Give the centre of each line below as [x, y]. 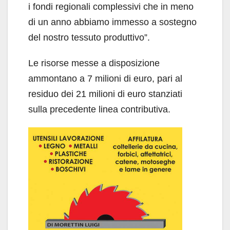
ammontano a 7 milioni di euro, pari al [105, 79]
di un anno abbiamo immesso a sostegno [112, 22]
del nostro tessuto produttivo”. [89, 38]
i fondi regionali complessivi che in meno [111, 7]
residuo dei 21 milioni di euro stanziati [105, 94]
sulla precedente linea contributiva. [99, 110]
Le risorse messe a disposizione [94, 63]
